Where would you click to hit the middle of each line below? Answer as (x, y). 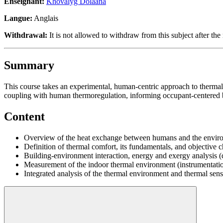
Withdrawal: (26, 35)
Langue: (18, 18)
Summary (29, 65)
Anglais (45, 18)
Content (24, 116)
